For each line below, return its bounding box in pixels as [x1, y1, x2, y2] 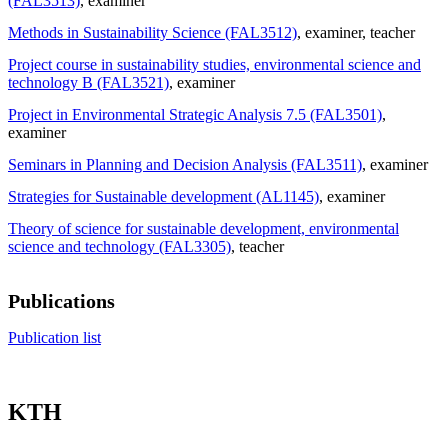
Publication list [8, 329, 101, 347]
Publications [8, 289, 115, 312]
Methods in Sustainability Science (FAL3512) [8, 23, 297, 41]
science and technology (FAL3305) [8, 237, 231, 255]
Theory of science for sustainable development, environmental [8, 219, 399, 237]
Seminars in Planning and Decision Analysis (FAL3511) [8, 155, 362, 173]
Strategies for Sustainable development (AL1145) [8, 187, 319, 205]
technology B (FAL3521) [8, 73, 169, 91]
